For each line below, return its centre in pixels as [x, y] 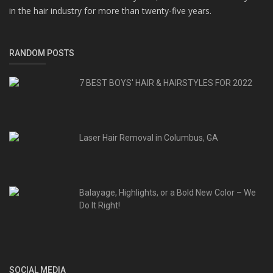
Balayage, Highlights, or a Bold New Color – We [168, 193]
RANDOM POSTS [42, 53]
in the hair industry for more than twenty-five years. [110, 11]
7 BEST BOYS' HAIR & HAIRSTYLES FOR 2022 [166, 83]
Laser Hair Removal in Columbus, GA [149, 138]
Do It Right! [100, 206]
